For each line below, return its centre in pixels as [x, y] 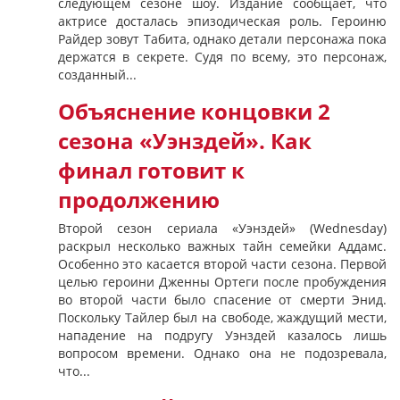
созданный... [97, 75]
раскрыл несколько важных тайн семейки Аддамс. [222, 246]
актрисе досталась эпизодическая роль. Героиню [222, 21]
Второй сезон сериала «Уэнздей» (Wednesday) [222, 228]
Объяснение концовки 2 [194, 112]
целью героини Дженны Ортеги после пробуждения [222, 282]
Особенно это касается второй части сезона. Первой [222, 264]
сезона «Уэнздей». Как [185, 141]
